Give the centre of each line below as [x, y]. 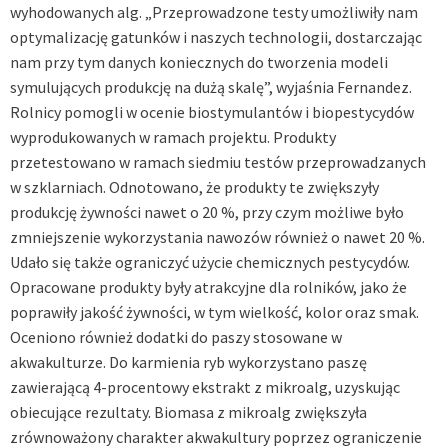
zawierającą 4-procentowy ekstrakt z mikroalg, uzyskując [205, 386]
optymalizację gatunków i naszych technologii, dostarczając [216, 36]
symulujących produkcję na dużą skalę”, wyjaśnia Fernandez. [211, 86]
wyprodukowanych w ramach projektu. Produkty [173, 136]
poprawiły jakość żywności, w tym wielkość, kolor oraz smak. [214, 311]
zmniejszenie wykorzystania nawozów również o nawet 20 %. [217, 236]
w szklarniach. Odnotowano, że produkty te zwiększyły [194, 186]
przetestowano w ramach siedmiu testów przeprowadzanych [218, 161]
